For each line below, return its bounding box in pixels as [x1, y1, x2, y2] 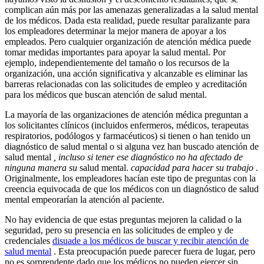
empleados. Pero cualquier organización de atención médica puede [5, 37, 251, 47]
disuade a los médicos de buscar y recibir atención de [52, 236, 249, 246]
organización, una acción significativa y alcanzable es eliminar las [5, 68, 247, 79]
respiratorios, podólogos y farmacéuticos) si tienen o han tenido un [5, 131, 250, 141]
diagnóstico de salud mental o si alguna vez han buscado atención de [5, 141, 259, 152]
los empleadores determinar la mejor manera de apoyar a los [5, 26, 226, 37]
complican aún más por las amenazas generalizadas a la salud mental [5, 5, 258, 15]
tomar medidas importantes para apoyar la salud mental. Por [5, 47, 226, 58]
